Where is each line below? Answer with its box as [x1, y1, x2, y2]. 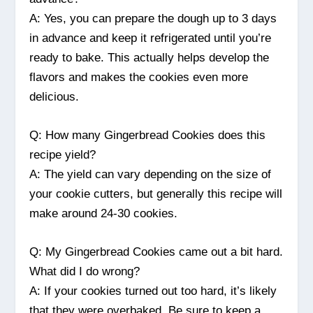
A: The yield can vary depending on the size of [29, 168, 272, 182]
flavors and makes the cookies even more [29, 70, 249, 84]
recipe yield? [29, 148, 96, 162]
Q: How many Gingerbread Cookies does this [29, 129, 266, 143]
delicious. [29, 89, 80, 103]
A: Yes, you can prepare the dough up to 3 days [29, 11, 277, 25]
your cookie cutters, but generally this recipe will [29, 187, 283, 201]
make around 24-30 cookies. [29, 207, 178, 221]
